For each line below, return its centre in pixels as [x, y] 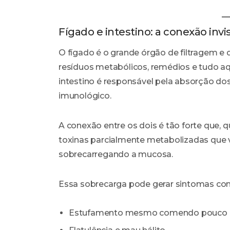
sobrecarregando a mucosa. [116, 155]
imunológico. [85, 96]
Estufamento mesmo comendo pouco [148, 213]
